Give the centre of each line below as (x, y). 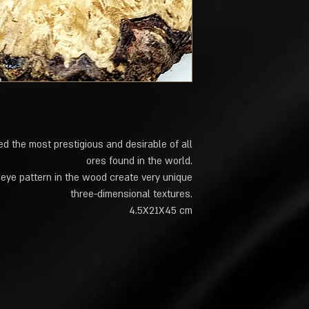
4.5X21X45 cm (161, 210)
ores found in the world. (139, 161)
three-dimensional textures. (131, 194)
